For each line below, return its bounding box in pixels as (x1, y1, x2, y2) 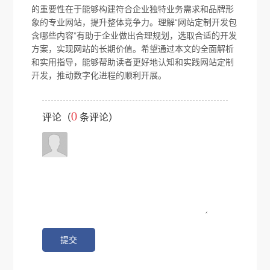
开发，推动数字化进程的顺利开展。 (31, 71, 167, 81)
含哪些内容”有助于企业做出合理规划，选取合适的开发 (31, 31, 237, 41)
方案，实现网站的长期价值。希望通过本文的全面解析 (31, 44, 234, 54)
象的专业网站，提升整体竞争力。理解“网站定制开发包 (31, 17, 237, 28)
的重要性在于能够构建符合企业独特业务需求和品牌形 (31, 4, 234, 14)
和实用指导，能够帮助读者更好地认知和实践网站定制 (31, 57, 234, 67)
